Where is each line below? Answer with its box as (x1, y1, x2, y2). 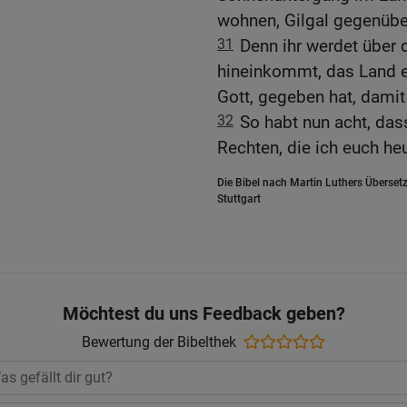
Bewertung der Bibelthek (82, 333, 236, 351)
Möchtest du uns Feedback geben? (62, 302, 345, 324)
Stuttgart (217, 193, 261, 206)
